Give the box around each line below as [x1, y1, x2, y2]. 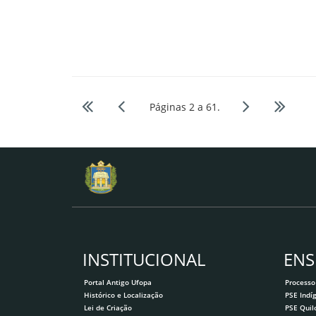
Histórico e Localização [84, 289, 164, 300]
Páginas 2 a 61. [150, 100, 223, 114]
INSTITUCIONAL [83, 247, 205, 271]
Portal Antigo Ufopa [84, 276, 152, 287]
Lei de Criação [84, 303, 133, 313]
